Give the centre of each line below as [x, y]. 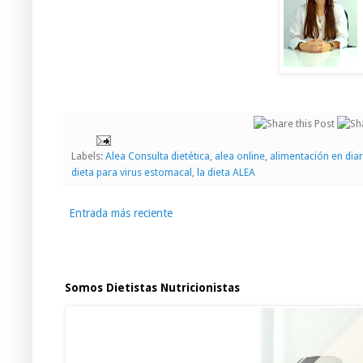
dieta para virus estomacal [132, 173]
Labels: [88, 156]
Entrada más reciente [121, 214]
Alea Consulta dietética [158, 156]
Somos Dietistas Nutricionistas [152, 288]
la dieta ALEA [226, 173]
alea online [240, 156]
